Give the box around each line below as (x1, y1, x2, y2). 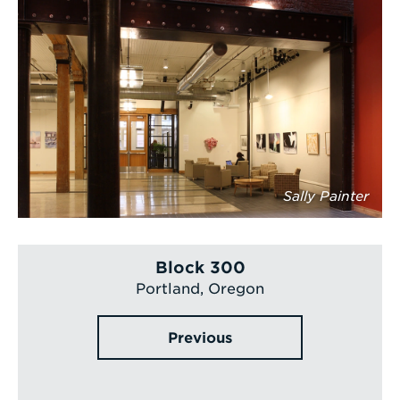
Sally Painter (283, 188, 369, 205)
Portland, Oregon (136, 280, 264, 298)
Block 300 (154, 258, 246, 278)
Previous (168, 329, 232, 347)
